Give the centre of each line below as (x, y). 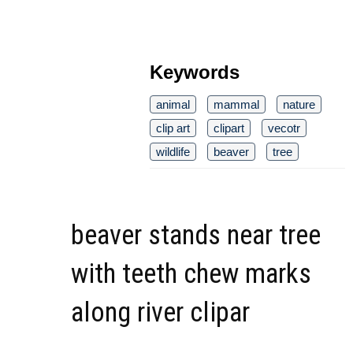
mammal (236, 104)
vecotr (284, 128)
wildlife (173, 151)
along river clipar (160, 312)
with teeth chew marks (191, 273)
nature (299, 104)
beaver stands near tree (196, 235)
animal (173, 104)
